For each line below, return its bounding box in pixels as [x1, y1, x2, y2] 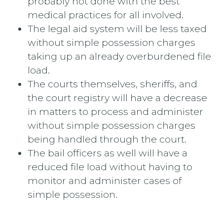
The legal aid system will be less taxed [28, 22, 207, 35]
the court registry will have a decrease [28, 91, 207, 104]
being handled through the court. [28, 133, 186, 145]
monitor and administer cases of [28, 174, 182, 186]
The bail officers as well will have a [28, 147, 187, 159]
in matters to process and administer [28, 105, 203, 117]
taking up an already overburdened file [28, 50, 211, 62]
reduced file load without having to [28, 160, 192, 173]
